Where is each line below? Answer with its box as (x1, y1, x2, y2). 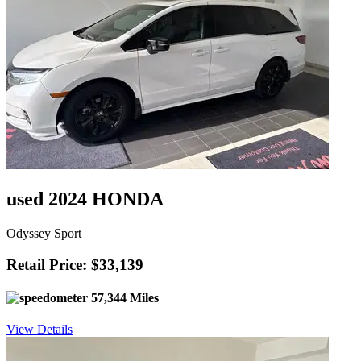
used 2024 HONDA (6, 189, 164, 210)
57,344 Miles (88, 290, 159, 305)
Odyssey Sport (6, 226, 81, 240)
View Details (6, 322, 73, 337)
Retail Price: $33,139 (6, 255, 143, 273)
